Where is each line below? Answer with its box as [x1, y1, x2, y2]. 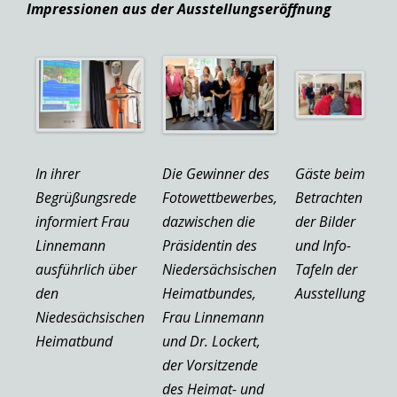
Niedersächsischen [162, 259, 276, 279]
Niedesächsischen [35, 307, 144, 327]
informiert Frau [35, 211, 129, 231]
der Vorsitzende [162, 354, 258, 375]
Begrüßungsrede [35, 187, 136, 207]
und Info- [295, 235, 351, 255]
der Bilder [295, 211, 355, 231]
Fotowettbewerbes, [162, 187, 277, 207]
